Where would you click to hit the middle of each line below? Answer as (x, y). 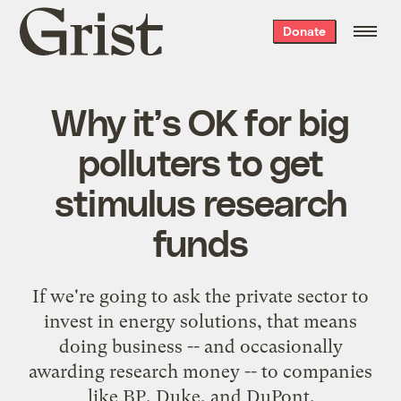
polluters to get (200, 161)
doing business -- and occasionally (200, 346)
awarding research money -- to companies (200, 371)
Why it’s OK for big (200, 120)
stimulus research (200, 201)
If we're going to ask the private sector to (200, 296)
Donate (304, 31)
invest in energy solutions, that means (200, 321)
